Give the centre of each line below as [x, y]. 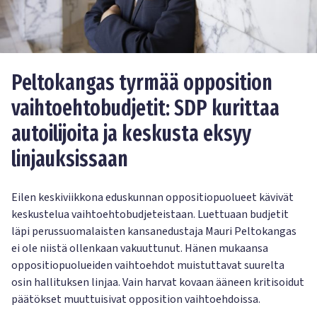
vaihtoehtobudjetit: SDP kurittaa [145, 108]
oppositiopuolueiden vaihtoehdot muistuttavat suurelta [148, 265]
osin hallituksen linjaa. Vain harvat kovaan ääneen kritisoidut [158, 282]
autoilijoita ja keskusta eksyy [131, 133]
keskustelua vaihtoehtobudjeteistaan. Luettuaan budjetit [150, 214]
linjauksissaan [70, 159]
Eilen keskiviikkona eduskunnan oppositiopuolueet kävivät [152, 197]
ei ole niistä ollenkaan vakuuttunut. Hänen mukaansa [140, 248]
